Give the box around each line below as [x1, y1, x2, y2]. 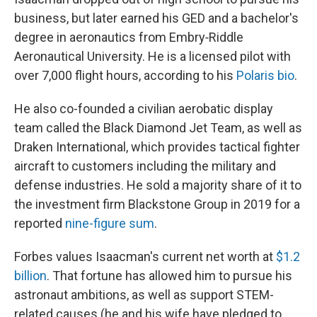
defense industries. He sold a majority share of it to [14, 178, 301, 192]
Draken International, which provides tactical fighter [14, 139, 300, 154]
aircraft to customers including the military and [14, 158, 276, 173]
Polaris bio [236, 68, 294, 83]
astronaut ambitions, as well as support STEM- [14, 287, 274, 302]
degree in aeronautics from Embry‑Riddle [14, 30, 243, 45]
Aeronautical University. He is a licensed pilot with [14, 49, 291, 64]
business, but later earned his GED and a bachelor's [14, 11, 299, 25]
